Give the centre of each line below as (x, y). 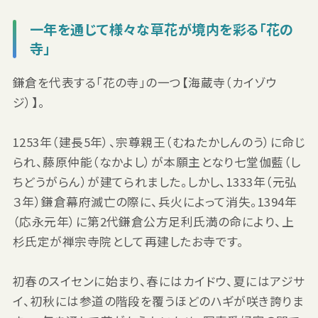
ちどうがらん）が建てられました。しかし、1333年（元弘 (155, 181)
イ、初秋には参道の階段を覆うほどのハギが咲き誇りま (158, 301)
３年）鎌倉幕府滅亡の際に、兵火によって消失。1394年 (155, 201)
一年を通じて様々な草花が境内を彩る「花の (161, 29)
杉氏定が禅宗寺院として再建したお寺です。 (128, 241)
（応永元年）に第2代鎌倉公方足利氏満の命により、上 (153, 221)
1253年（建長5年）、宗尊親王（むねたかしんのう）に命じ (159, 142)
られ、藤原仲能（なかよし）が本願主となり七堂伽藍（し (157, 161)
